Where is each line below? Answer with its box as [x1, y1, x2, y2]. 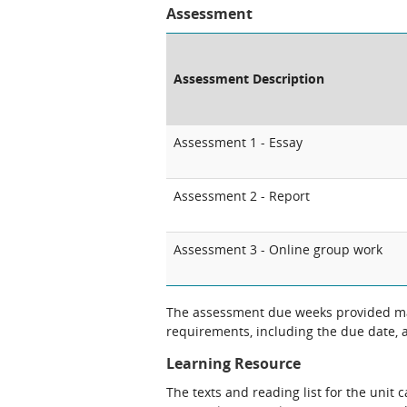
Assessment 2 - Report [174, 187, 310, 204]
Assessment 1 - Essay [174, 134, 303, 151]
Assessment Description [174, 70, 324, 87]
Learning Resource [166, 353, 301, 373]
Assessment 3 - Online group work [174, 241, 382, 258]
